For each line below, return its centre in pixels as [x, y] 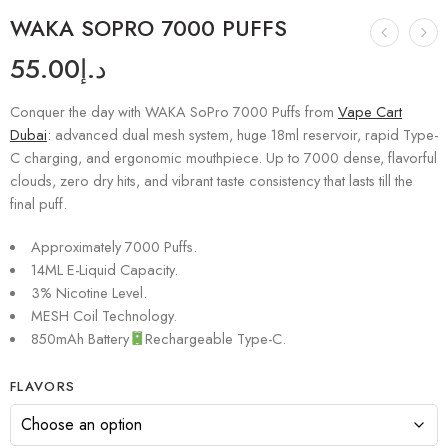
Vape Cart [370, 111]
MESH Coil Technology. [103, 315]
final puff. [38, 203]
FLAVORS [43, 386]
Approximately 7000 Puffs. [113, 246]
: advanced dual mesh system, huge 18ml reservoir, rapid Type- [242, 134]
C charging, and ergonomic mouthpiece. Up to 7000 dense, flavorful [223, 157]
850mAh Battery [79, 338]
